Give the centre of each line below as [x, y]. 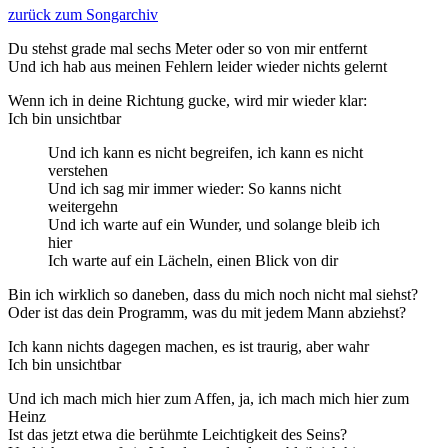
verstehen [78, 170]
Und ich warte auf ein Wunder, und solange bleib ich [214, 224]
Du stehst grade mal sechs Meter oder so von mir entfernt [187, 48]
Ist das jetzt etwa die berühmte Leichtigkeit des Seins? [177, 434]
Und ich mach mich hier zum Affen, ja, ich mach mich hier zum [208, 398]
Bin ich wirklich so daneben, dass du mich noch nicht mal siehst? [213, 294]
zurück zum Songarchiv [83, 14]
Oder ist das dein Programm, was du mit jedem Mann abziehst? [207, 312]
